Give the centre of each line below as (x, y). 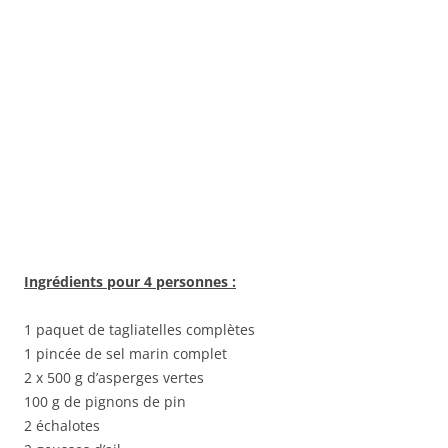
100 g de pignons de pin (105, 401)
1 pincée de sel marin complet (125, 353)
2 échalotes (62, 425)
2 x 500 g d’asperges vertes (114, 377)
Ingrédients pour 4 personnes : (130, 281)
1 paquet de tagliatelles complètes (139, 329)
